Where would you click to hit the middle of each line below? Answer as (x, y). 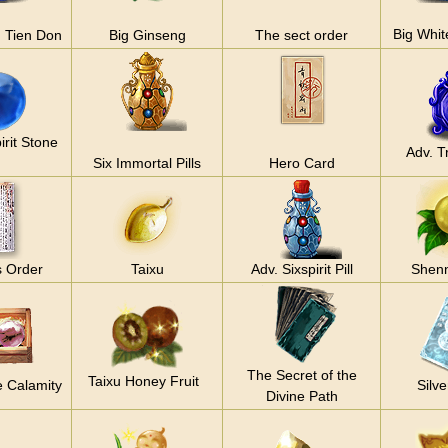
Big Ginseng (147, 34)
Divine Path (301, 395)
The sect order (301, 34)
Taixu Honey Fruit (147, 380)
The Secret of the (301, 374)
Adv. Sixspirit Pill (301, 268)
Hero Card (301, 162)
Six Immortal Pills (147, 162)
